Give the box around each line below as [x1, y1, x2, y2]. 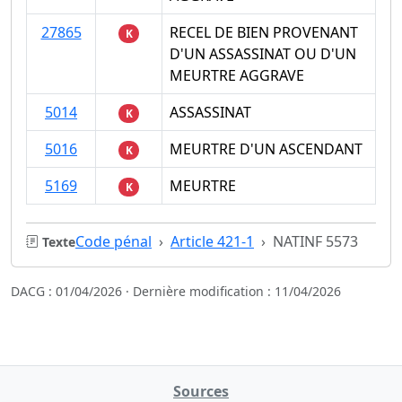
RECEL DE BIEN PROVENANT [170, 22, 358, 42]
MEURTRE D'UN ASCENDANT [170, 138, 363, 159]
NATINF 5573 [273, 231, 358, 251]
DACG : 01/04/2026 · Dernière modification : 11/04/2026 [11, 282, 341, 300]
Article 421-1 [170, 231, 254, 251]
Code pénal [75, 231, 152, 251]
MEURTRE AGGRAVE [170, 65, 304, 85]
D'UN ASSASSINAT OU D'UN [170, 43, 356, 64]
